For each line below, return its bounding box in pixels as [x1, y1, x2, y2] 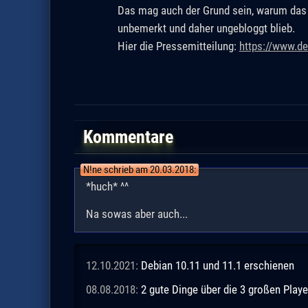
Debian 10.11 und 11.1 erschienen [140, 258, 294, 272]
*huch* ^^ [85, 179, 129, 194]
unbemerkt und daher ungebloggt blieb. [117, 21, 295, 35]
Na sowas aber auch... [85, 207, 188, 221]
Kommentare [83, 126, 174, 147]
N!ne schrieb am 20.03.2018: [82, 163, 197, 176]
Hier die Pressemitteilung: [117, 38, 239, 53]
